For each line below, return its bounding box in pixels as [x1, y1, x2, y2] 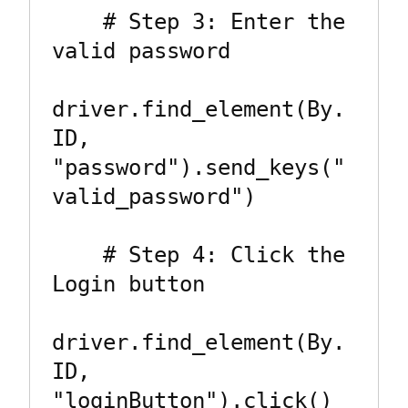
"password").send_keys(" [52, 155, 345, 181]
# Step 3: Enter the [52, 9, 103, 36]
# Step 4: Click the [52, 242, 103, 269]
